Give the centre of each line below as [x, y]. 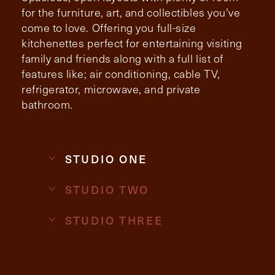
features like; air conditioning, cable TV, [121, 73]
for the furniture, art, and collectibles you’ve [131, 12]
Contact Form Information [86, 33]
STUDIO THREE [114, 220]
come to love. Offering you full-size [109, 27]
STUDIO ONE [106, 158]
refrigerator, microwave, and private [111, 89]
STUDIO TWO [107, 189]
